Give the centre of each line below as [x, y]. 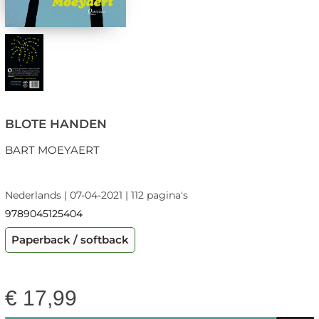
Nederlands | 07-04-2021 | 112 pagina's [96, 195]
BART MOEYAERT [52, 150]
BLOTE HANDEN [56, 124]
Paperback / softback [70, 240]
